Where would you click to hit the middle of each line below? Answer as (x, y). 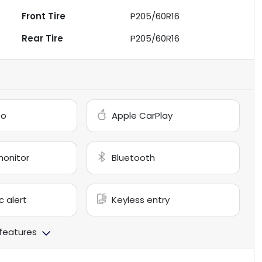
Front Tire (44, 16)
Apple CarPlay (142, 116)
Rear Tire (43, 39)
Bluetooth (134, 158)
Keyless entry (141, 200)
